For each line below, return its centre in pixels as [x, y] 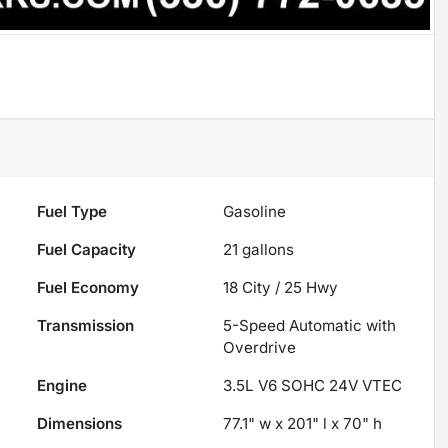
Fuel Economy [88, 288]
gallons [266, 250]
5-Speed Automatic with [310, 326]
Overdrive [260, 348]
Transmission [86, 326]
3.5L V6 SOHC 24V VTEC [313, 386]
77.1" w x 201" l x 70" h [303, 424]
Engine [62, 386]
